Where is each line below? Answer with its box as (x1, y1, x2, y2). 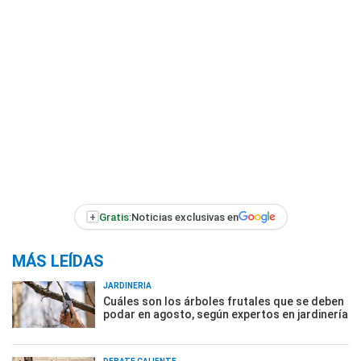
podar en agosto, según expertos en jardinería (103, 308, 348, 321)
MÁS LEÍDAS (12, 251, 104, 271)
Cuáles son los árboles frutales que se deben (103, 295, 344, 308)
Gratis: (98, 210, 131, 223)
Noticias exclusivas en (131, 210, 239, 223)
